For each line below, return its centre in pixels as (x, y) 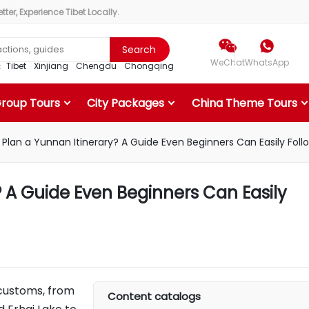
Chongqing (149, 66)
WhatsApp (267, 62)
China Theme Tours (244, 103)
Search (139, 50)
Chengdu (96, 66)
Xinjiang (51, 66)
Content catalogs (154, 296)
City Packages (126, 103)
